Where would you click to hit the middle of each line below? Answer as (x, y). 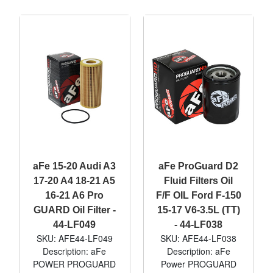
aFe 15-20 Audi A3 (75, 166)
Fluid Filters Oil (199, 180)
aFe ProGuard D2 (199, 166)
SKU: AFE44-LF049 (74, 238)
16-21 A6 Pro (75, 195)
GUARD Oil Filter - (74, 210)
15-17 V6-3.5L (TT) (198, 210)
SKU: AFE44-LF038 (199, 238)
